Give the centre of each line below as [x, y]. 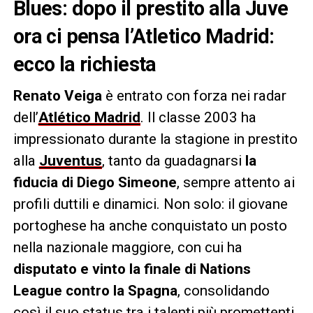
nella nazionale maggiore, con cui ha [128, 247]
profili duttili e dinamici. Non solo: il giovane [150, 204]
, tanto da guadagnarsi [173, 160]
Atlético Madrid [89, 117]
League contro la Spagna [95, 290]
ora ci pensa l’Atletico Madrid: [144, 36]
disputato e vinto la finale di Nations [132, 269]
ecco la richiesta [85, 64]
